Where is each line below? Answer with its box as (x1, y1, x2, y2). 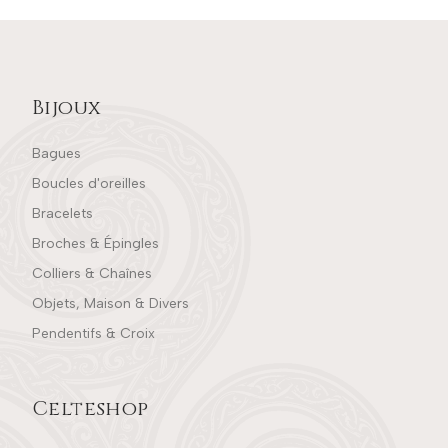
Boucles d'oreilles (32, 174, 146, 192)
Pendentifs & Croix (32, 324, 155, 342)
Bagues (32, 144, 81, 162)
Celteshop (32, 394, 149, 422)
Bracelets (32, 204, 93, 222)
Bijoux (32, 93, 102, 121)
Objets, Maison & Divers (32, 294, 189, 312)
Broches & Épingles (32, 234, 159, 252)
